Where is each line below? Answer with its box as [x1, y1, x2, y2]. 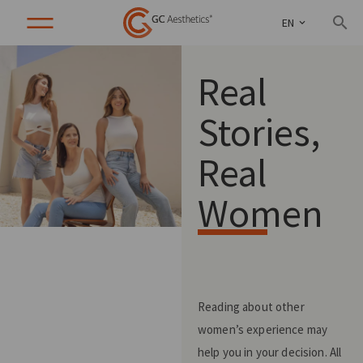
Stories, [198, 108, 320, 156]
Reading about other [198, 299, 305, 314]
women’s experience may [198, 322, 328, 337]
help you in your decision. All [198, 344, 342, 360]
